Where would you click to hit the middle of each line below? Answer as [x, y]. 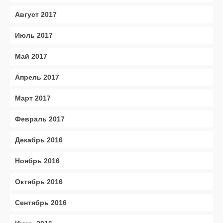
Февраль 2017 [40, 119]
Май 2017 [31, 56]
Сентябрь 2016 [41, 203]
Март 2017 [33, 98]
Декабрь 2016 [39, 140]
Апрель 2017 [37, 77]
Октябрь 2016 [39, 182]
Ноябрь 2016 [37, 161]
